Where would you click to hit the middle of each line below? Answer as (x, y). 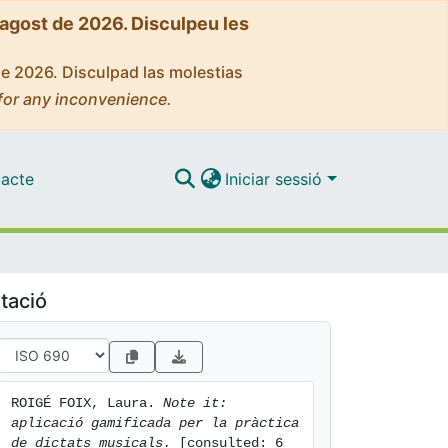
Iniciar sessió (276, 178)
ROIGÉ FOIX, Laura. (87, 403)
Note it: (195, 403)
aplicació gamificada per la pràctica (155, 423)
